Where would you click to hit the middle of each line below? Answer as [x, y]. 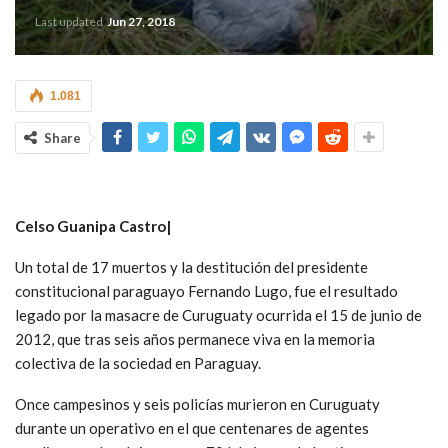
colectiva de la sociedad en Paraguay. [138, 362]
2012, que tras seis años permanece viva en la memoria [195, 338]
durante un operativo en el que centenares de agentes [192, 427]
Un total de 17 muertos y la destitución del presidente [191, 266]
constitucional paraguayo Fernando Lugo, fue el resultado [206, 290]
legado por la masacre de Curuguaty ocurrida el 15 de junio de [218, 314]
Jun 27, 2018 [141, 21]
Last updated [70, 21]
